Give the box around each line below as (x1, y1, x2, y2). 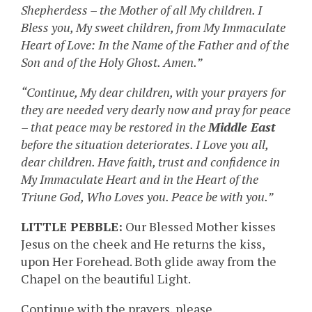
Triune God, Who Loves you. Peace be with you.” (21, 188, 273, 205)
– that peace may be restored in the (21, 118, 208, 136)
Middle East (208, 118, 276, 136)
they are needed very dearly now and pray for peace (21, 101, 290, 118)
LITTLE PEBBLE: (21, 218, 123, 235)
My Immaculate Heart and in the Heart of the (21, 171, 258, 188)
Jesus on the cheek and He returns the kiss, (21, 235, 265, 253)
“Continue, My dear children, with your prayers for (21, 84, 286, 101)
